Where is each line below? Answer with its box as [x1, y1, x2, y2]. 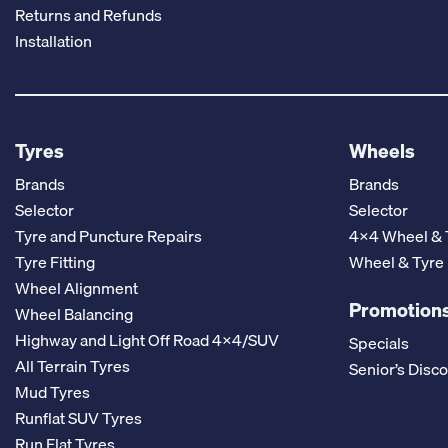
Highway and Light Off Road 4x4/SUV [15, 326, 279, 353]
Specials [348, 329, 409, 356]
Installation [15, 28, 92, 55]
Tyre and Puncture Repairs [15, 222, 202, 249]
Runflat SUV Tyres [15, 404, 142, 431]
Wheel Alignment [15, 274, 138, 301]
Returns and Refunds [15, 2, 162, 29]
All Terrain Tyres [15, 352, 130, 379]
